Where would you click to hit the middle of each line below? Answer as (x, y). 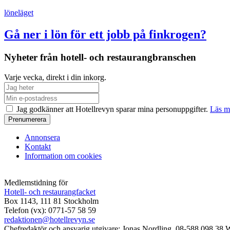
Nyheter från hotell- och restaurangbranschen (100, 57)
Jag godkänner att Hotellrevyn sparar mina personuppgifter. (112, 109)
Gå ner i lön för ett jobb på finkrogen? (105, 34)
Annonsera (42, 137)
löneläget (19, 13)
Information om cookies (63, 156)
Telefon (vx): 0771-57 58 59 (50, 210)
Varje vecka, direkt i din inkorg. (55, 77)
